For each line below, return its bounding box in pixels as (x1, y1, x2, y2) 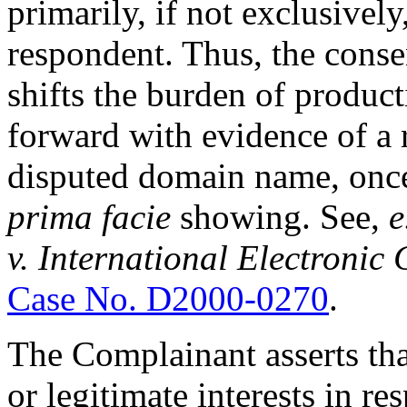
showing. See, (171, 196, 389, 236)
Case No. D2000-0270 (7, 278, 329, 318)
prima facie (7, 196, 171, 236)
